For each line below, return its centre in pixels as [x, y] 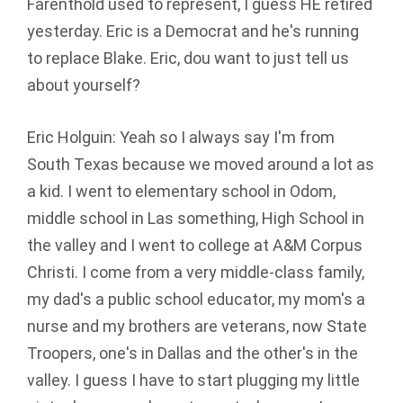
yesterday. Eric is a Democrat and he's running [193, 31]
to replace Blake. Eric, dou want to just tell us [188, 58]
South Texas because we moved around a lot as [201, 165]
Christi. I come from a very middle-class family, [196, 273]
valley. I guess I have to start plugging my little [193, 381]
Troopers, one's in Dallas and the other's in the [193, 354]
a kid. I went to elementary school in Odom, [181, 192]
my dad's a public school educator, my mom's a [196, 300]
